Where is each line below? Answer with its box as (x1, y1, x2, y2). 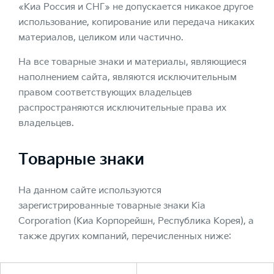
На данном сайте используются (18, 185, 161, 196)
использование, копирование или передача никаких (18, 17, 254, 28)
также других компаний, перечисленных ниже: (18, 231, 231, 242)
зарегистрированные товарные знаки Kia (18, 200, 206, 212)
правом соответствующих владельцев (18, 87, 192, 98)
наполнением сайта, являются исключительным (18, 72, 237, 83)
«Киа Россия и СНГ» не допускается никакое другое (18, 1, 253, 13)
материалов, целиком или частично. (18, 32, 183, 43)
